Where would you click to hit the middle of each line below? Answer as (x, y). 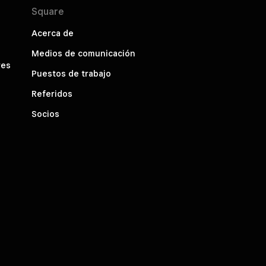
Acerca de (52, 34)
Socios (45, 114)
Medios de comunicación (83, 54)
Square (47, 12)
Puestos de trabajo (71, 74)
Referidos (52, 94)
